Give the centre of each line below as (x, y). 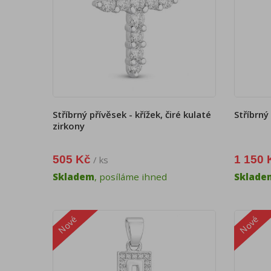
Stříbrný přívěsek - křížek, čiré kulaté (132, 114)
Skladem (73, 177)
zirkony (69, 126)
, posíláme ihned (131, 177)
